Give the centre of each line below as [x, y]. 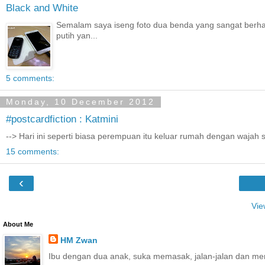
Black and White [42, 8]
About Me [18, 224]
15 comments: [33, 151]
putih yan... [77, 35]
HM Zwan [79, 240]
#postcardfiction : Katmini [62, 119]
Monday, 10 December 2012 [80, 102]
